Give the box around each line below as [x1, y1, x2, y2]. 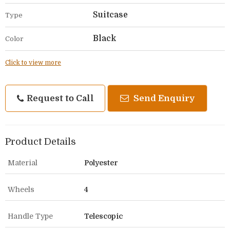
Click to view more [5, 59, 61, 66]
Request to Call [24, 93, 94, 103]
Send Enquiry [131, 93, 195, 103]
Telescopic [84, 212, 123, 220]
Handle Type [8, 212, 53, 220]
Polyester [84, 158, 118, 167]
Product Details [5, 136, 76, 147]
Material [8, 158, 37, 167]
